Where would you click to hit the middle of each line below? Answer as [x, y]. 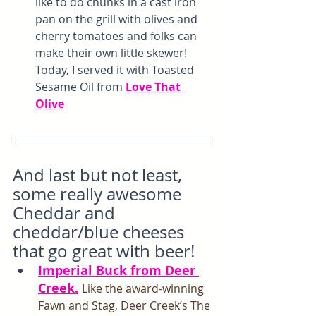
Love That [154, 87]
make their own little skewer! [113, 53]
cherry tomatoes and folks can [117, 36]
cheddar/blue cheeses [101, 232]
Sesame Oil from [80, 87]
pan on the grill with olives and [118, 19]
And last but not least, [99, 175]
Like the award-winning [144, 289]
